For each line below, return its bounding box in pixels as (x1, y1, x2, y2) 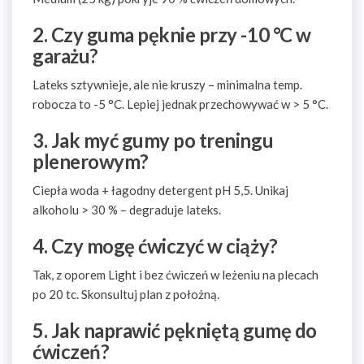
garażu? (32, 44, 98, 67)
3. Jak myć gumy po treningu (32, 128, 274, 152)
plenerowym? (32, 149, 149, 173)
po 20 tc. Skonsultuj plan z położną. (32, 287, 219, 301)
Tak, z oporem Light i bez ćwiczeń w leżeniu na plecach (32, 267, 318, 282)
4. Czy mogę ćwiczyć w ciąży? (32, 234, 278, 258)
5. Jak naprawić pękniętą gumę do (32, 318, 317, 342)
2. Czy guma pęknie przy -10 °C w (32, 23, 311, 46)
